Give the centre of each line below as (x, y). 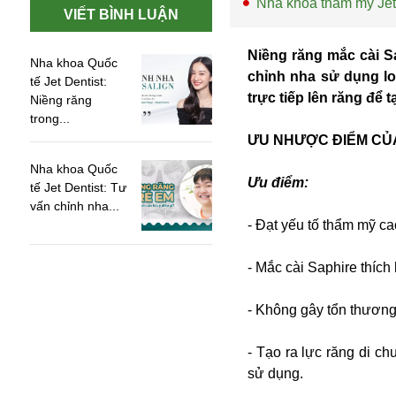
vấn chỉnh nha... (75, 206)
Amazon (56, 344)
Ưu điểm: (278, 183)
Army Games (71, 366)
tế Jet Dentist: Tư (78, 187)
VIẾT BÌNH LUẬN (121, 15)
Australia (58, 323)
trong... (50, 118)
